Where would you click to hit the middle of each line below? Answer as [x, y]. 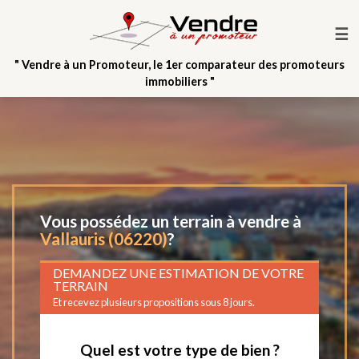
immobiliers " [179, 81]
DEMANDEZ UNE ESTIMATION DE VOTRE [178, 272]
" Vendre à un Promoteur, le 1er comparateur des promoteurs [179, 65]
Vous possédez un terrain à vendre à [171, 221]
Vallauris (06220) [104, 238]
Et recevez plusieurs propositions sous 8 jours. [154, 302]
